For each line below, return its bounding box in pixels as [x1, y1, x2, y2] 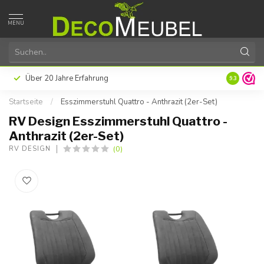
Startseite [9, 97, 43, 107]
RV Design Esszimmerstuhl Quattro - [9, 114, 227, 128]
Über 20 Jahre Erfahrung [25, 73, 108, 84]
